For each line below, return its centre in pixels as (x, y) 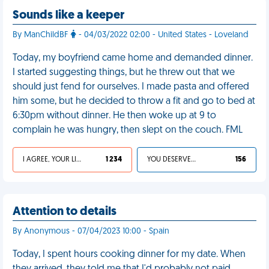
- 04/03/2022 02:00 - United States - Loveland (162, 35)
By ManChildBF (42, 35)
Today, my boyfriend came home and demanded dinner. (133, 58)
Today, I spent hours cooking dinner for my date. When (129, 255)
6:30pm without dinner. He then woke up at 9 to (114, 116)
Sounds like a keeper (68, 16)
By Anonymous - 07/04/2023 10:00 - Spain (91, 231)
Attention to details (65, 212)
